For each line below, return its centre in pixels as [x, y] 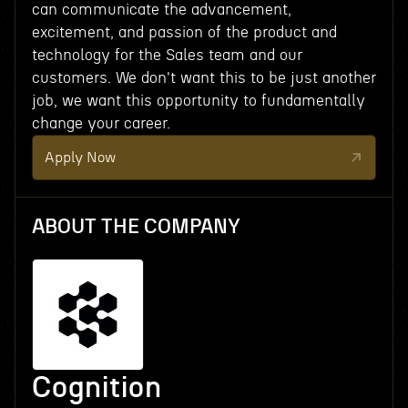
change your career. [101, 123]
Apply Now [80, 158]
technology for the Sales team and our [167, 55]
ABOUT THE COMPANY [136, 227]
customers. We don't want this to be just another [204, 78]
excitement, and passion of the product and [184, 32]
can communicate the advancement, [161, 10]
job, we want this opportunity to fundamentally [198, 101]
